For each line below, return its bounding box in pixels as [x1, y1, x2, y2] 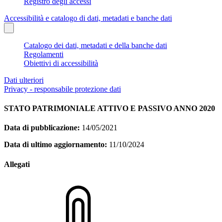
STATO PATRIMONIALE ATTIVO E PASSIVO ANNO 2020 [4, 104, 215, 113]
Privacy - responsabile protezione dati [4, 84, 121, 93]
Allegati [4, 160, 30, 168]
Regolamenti [24, 50, 63, 58]
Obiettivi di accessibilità [24, 58, 98, 67]
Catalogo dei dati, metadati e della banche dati [24, 41, 167, 50]
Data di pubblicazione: [4, 123, 80, 132]
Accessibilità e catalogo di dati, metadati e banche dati [4, 13, 172, 22]
